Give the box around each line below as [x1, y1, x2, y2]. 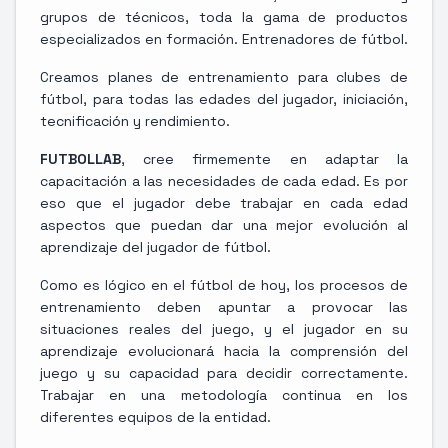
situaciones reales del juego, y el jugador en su [40, 319, 408, 338]
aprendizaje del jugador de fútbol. [40, 237, 271, 256]
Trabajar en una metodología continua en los [40, 385, 408, 404]
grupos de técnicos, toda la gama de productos [40, 7, 408, 26]
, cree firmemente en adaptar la [121, 149, 408, 168]
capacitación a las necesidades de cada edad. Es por [40, 171, 408, 190]
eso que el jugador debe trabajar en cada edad [40, 193, 408, 212]
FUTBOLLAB [40, 149, 121, 168]
